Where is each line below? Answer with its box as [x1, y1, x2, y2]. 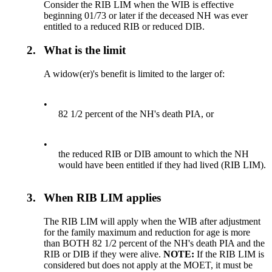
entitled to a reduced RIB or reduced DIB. [44, 21, 205, 32]
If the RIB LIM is [197, 249, 265, 260]
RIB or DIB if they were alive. [44, 249, 164, 260]
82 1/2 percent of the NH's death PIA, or [58, 108, 214, 119]
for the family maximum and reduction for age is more [44, 227, 251, 238]
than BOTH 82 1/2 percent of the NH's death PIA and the [44, 238, 265, 249]
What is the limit [44, 43, 126, 56]
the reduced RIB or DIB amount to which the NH [58, 148, 250, 159]
